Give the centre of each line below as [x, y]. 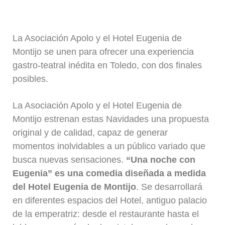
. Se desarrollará [170, 187]
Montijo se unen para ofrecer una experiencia [103, 52]
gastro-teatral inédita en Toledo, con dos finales [107, 66]
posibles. [31, 79]
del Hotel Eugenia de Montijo [75, 187]
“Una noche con [161, 159]
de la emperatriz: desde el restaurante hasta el [106, 214]
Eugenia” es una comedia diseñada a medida [109, 173]
